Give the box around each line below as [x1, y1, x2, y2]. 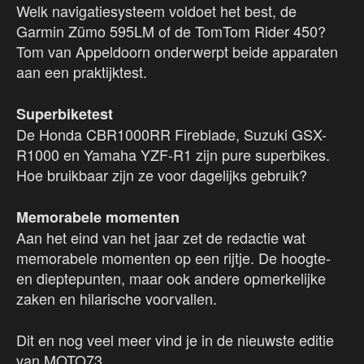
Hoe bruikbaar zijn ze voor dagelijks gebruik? [16, 164, 307, 186]
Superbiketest [16, 103, 113, 125]
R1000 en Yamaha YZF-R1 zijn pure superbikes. [16, 144, 330, 166]
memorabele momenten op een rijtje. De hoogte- [16, 247, 331, 269]
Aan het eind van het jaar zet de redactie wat [16, 227, 305, 249]
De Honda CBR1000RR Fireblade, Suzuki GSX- [16, 123, 327, 145]
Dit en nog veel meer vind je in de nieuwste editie [16, 329, 334, 351]
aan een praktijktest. [16, 61, 147, 83]
